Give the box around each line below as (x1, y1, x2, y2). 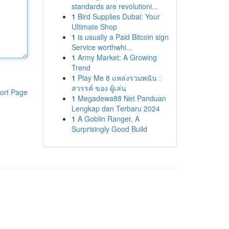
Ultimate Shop (71, 21, 117, 32)
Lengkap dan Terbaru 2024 (71, 103, 160, 113)
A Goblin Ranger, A (77, 113, 140, 124)
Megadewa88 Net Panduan (77, 93, 166, 103)
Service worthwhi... (71, 42, 132, 52)
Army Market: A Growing (77, 52, 157, 62)
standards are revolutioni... (71, 1, 158, 11)
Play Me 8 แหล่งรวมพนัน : (77, 73, 161, 83)
